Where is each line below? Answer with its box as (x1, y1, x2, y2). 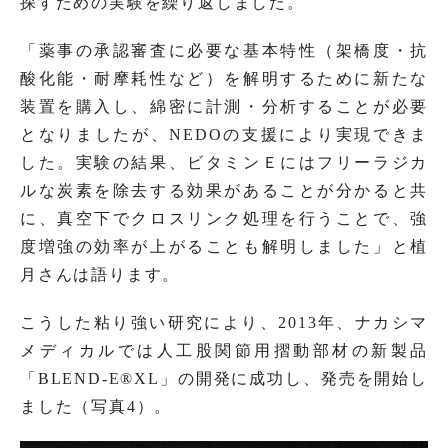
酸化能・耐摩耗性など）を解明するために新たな (20, 69, 428, 87)
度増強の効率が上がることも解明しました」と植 (20, 237, 428, 255)
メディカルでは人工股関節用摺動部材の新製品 (20, 341, 428, 359)
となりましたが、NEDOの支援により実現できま (20, 125, 428, 143)
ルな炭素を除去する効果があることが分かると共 (20, 181, 428, 199)
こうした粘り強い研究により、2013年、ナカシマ (20, 313, 428, 331)
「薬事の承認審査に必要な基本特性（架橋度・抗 (20, 41, 428, 59)
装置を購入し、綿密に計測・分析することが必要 (20, 97, 428, 115)
